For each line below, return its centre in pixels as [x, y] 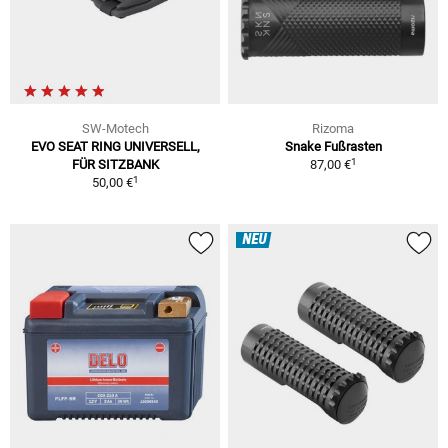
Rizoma [333, 129]
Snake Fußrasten [333, 147]
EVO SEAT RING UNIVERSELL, [115, 147]
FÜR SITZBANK [115, 165]
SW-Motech [115, 129]
